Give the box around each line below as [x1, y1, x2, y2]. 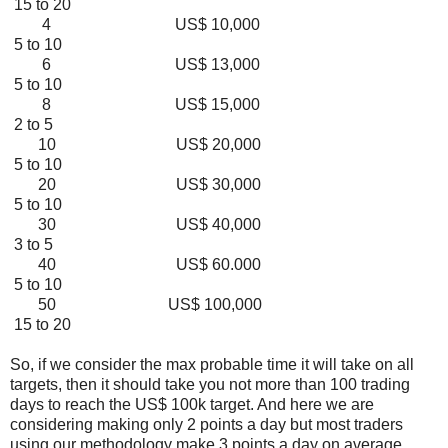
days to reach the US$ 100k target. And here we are [10, 395, 374, 413]
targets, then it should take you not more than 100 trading [10, 375, 410, 393]
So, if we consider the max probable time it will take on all [10, 355, 414, 373]
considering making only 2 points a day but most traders [10, 415, 403, 433]
